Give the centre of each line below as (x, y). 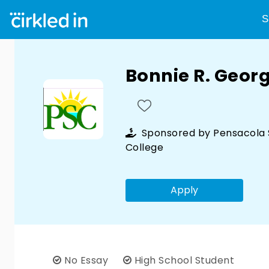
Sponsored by (176, 133)
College (144, 147)
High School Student (183, 260)
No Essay (86, 260)
